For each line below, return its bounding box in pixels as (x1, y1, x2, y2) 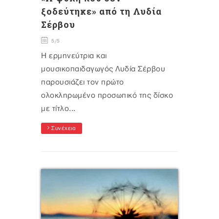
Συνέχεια (49, 126, 76, 132)
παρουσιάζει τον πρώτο (41, 78, 124, 87)
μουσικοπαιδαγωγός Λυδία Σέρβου (41, 65, 165, 74)
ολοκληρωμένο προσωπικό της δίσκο (41, 91, 173, 100)
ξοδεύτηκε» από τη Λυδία (41, 5, 162, 18)
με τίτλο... (41, 105, 76, 113)
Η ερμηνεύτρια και (41, 52, 107, 61)
